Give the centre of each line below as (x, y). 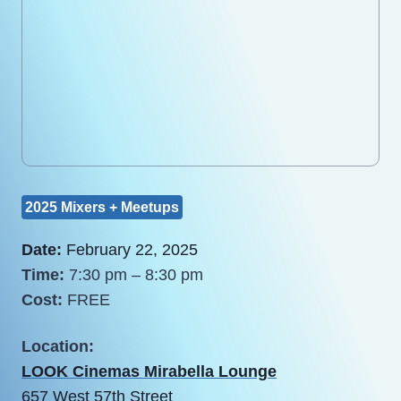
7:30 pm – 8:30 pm (136, 274)
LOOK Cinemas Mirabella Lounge (149, 371)
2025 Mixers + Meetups (102, 207)
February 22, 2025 (130, 249)
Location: (58, 346)
